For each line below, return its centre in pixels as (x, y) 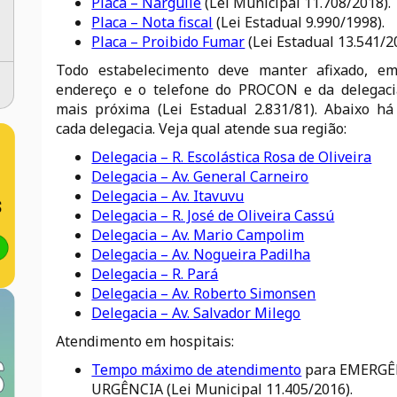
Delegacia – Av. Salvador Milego (196, 313)
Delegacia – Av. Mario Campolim (198, 235)
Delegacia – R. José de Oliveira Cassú (213, 215)
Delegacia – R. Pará (155, 274)
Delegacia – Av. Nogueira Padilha (201, 254)
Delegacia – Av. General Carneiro (200, 176)
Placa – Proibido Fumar (168, 42)
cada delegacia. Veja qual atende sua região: (202, 128)
